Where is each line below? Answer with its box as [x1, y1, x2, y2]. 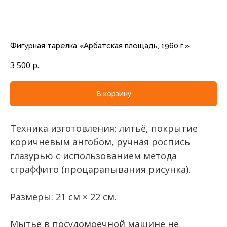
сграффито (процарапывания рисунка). [10, 163, 191, 175]
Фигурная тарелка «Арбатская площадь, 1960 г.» [10, 41, 190, 50]
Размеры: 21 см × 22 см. [10, 190, 117, 203]
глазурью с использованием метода [10, 149, 177, 162]
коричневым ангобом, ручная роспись [10, 135, 190, 148]
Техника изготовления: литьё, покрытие [10, 122, 198, 134]
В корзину [96, 89, 131, 99]
